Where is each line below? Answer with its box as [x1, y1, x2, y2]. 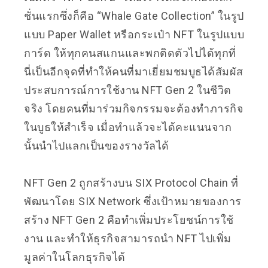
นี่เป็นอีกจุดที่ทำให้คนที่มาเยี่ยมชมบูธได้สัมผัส [24, 65, 243, 78]
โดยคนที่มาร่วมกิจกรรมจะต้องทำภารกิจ [45, 102, 243, 115]
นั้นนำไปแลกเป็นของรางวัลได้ [24, 139, 169, 152]
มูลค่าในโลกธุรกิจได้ [24, 250, 126, 263]
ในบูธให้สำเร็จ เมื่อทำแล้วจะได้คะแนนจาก [24, 120, 232, 133]
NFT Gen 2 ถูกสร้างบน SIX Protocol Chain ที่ [24, 176, 239, 189]
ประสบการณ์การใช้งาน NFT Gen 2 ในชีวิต [24, 83, 232, 96]
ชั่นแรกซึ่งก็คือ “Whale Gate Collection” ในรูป [24, 9, 244, 22]
